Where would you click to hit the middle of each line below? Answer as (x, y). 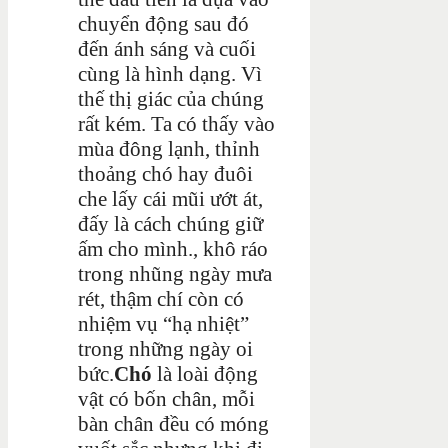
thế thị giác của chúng (171, 98)
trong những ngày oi (165, 348)
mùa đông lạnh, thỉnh (169, 148)
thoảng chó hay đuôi (165, 173)
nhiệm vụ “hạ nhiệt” (163, 323)
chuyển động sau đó (163, 23)
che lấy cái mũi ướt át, (170, 198)
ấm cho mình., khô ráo (173, 248)
